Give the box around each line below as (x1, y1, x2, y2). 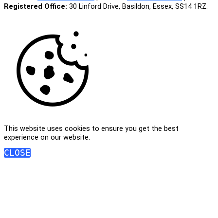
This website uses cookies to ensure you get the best (4, 124, 179, 133)
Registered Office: (4, 1, 67, 11)
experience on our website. (4, 133, 90, 142)
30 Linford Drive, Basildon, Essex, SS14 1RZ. (67, 1, 208, 11)
